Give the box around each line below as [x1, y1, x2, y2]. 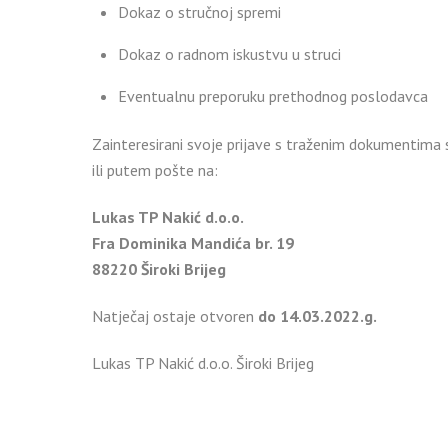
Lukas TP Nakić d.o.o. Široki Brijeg [92, 352, 314, 373]
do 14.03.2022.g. [258, 305, 377, 326]
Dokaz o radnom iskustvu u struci [117, 43, 341, 64]
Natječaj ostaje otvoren [92, 305, 258, 326]
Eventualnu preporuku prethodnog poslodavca [117, 85, 428, 106]
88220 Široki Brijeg [92, 259, 226, 280]
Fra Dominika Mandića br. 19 [92, 233, 294, 254]
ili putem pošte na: [92, 160, 218, 181]
